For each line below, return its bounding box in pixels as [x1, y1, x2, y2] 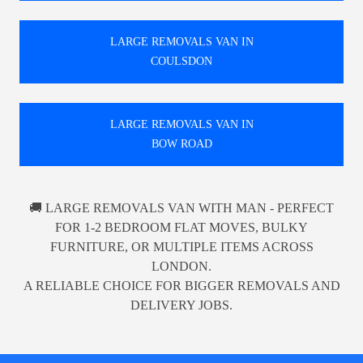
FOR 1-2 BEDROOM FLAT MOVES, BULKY [55, 220, 308, 234]
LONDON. [152, 258, 211, 273]
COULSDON [151, 54, 212, 67]
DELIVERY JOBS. [130, 297, 233, 312]
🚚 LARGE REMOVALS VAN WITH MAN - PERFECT [29, 200, 334, 215]
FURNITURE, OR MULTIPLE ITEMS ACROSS [49, 239, 314, 254]
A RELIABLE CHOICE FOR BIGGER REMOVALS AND [23, 278, 340, 293]
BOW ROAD [151, 137, 212, 150]
